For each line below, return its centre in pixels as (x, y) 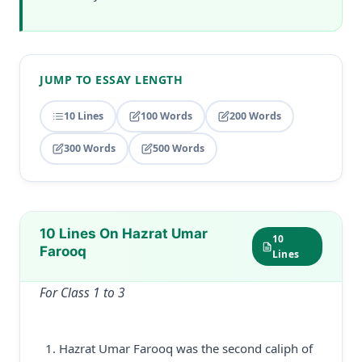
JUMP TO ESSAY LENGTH (111, 80)
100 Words (166, 116)
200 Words (255, 116)
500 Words (179, 148)
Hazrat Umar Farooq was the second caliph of (186, 348)
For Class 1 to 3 (82, 293)
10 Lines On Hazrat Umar (124, 234)
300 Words (90, 148)
